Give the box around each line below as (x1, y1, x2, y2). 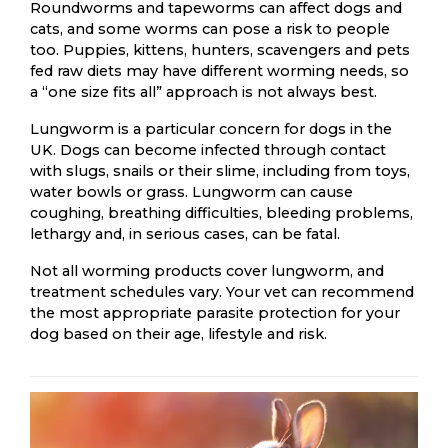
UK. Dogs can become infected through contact (30, 140, 386, 159)
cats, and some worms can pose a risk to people (30, 19, 390, 38)
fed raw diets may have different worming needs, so (30, 61, 409, 80)
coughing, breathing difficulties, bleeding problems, (30, 203, 413, 222)
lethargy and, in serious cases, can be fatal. (30, 224, 340, 243)
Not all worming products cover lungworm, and (30, 261, 384, 280)
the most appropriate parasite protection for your (30, 303, 400, 322)
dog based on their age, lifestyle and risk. (30, 324, 327, 343)
